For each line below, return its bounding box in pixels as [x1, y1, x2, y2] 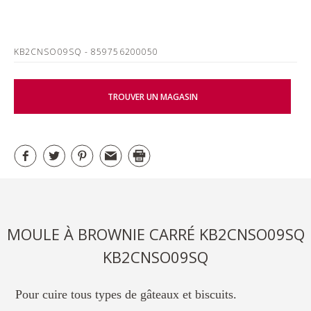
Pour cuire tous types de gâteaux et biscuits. [15, 287, 237, 301]
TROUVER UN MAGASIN [107, 90, 198, 103]
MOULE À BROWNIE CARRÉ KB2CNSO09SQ [6, 224, 305, 244]
